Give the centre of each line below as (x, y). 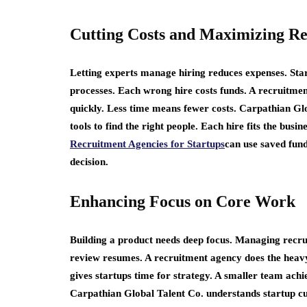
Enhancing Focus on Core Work (183, 201)
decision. (89, 162)
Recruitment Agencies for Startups (147, 144)
